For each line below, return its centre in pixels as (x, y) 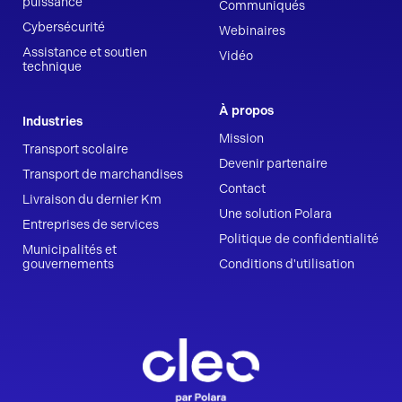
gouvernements (68, 264)
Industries (52, 122)
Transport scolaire (75, 149)
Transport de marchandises (103, 175)
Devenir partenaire (273, 164)
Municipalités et (70, 250)
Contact (242, 189)
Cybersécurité (64, 27)
